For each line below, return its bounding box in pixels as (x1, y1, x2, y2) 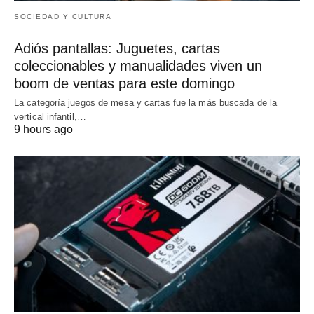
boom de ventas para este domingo (14, 76, 235, 92)
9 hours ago (14, 123, 73, 136)
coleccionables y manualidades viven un (14, 58, 262, 74)
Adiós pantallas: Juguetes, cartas (14, 41, 220, 57)
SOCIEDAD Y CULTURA (14, 13, 111, 21)
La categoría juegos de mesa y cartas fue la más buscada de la (14, 97, 278, 109)
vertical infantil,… (14, 111, 86, 123)
